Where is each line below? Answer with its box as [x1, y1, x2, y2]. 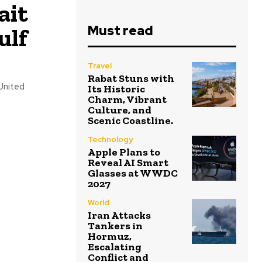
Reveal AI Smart [88, 156, 168, 170]
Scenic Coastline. [88, 114, 173, 127]
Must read [88, 22, 153, 40]
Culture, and [88, 104, 151, 117]
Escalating [88, 240, 142, 254]
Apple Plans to [88, 146, 160, 159]
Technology [88, 135, 133, 145]
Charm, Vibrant [88, 93, 167, 106]
